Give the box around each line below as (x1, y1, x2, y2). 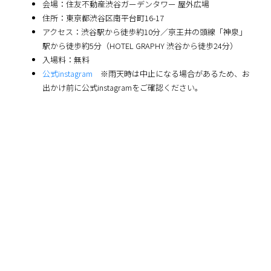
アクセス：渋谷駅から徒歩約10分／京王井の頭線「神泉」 (42, 25, 247, 38)
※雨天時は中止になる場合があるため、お (93, 67, 250, 79)
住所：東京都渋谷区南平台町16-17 (42, 11, 164, 24)
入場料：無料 (42, 53, 90, 65)
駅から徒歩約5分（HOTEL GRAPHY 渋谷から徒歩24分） (42, 39, 238, 51)
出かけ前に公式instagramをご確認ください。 (42, 81, 203, 93)
